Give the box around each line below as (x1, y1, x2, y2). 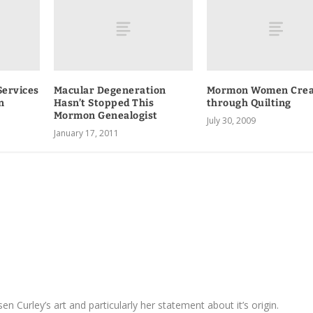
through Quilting (206, 96, 291, 109)
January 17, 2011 (53, 126, 119, 139)
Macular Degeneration (53, 84, 166, 96)
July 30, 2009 (206, 114, 256, 126)
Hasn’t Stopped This (53, 96, 154, 109)
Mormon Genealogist (53, 109, 158, 122)
